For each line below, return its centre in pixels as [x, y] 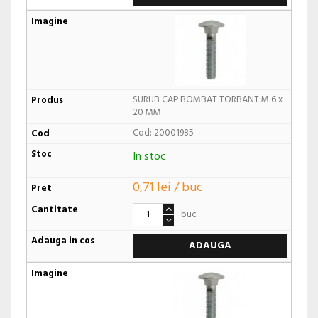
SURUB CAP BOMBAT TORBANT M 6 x [207, 100]
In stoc [149, 157]
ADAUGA [210, 246]
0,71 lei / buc [168, 187]
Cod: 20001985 [163, 133]
